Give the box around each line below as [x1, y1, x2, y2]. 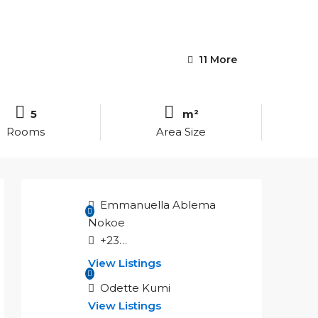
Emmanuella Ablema [97, 198, 216, 212]
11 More [196, 53, 237, 66]
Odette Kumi [97, 281, 170, 295]
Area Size [156, 125, 206, 138]
